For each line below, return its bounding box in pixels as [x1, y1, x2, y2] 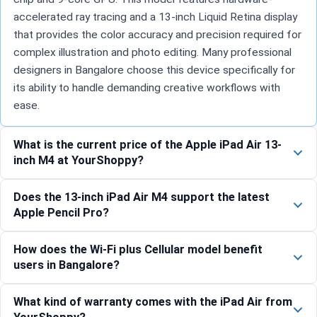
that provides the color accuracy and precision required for [13, 28, 301, 42]
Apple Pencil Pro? [13, 206, 109, 220]
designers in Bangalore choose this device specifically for [13, 64, 295, 77]
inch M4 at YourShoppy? [13, 154, 144, 168]
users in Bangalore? [13, 258, 120, 272]
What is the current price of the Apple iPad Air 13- [13, 138, 282, 152]
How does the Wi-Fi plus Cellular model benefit [13, 243, 263, 257]
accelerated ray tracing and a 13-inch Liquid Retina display [13, 11, 297, 24]
